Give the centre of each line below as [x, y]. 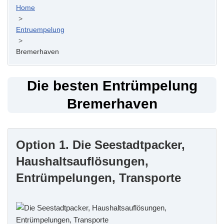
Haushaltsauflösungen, [82, 161]
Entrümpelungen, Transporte [98, 177]
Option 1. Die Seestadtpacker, [100, 144]
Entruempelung [40, 30]
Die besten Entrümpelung [112, 85]
